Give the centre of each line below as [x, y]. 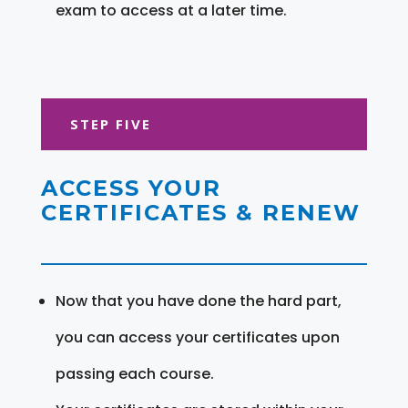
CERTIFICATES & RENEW [200, 212]
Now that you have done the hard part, [198, 301]
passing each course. [134, 373]
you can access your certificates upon [197, 337]
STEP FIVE [110, 123]
